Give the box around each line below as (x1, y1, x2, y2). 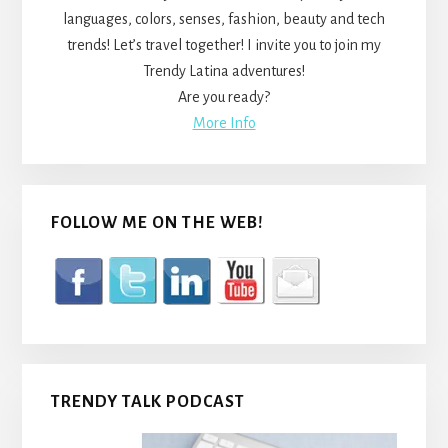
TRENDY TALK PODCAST (50, 393, 245, 412)
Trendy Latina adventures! (143, 63, 305, 80)
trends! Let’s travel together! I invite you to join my (67, 37, 381, 54)
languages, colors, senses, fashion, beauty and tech (63, 11, 385, 28)
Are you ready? (178, 89, 270, 106)
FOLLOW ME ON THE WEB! (50, 213, 264, 232)
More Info (192, 115, 256, 132)
